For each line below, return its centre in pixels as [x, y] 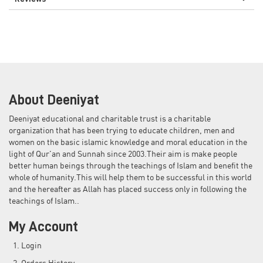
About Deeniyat [54, 100]
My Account [43, 227]
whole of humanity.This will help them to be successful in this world [130, 178]
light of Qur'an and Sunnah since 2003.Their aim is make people [123, 154]
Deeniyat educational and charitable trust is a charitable [110, 119]
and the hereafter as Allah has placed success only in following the [128, 190]
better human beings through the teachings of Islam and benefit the [131, 166]
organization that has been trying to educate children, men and [122, 131]
